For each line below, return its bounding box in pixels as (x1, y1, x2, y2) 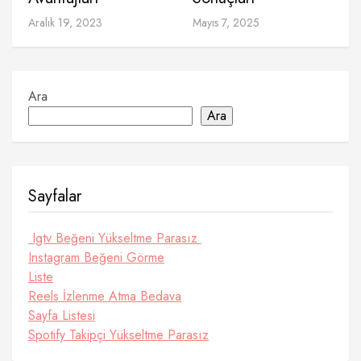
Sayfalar (28, 185, 81, 208)
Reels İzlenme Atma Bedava (28, 287, 181, 305)
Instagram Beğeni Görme (28, 248, 164, 267)
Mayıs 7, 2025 (193, 15, 259, 31)
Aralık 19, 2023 (28, 15, 102, 31)
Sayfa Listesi (28, 306, 95, 325)
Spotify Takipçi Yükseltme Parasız (28, 326, 209, 344)
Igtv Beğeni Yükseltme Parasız (28, 229, 201, 247)
